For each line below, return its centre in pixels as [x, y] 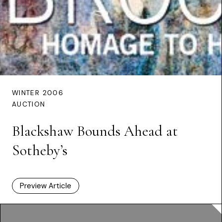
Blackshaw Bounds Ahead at [95, 131]
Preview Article [46, 186]
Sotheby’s [40, 150]
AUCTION [29, 104]
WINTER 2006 [38, 93]
